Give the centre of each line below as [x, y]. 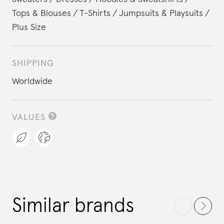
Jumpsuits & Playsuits [161, 13]
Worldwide [32, 81]
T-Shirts [95, 13]
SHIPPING [33, 63]
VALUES [29, 117]
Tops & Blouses [41, 13]
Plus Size [29, 27]
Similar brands [73, 206]
